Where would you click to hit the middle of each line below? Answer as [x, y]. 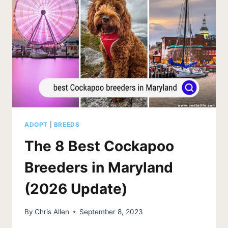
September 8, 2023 [111, 211]
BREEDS [67, 125]
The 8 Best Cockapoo [99, 146]
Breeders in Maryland [99, 168]
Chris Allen [52, 211]
